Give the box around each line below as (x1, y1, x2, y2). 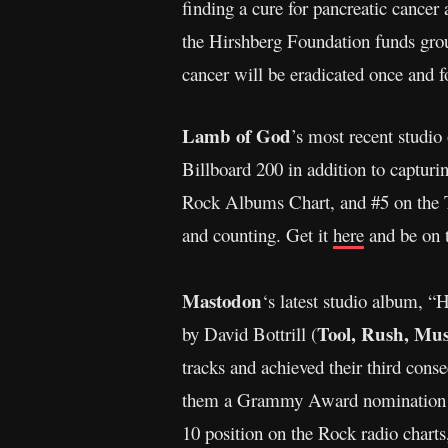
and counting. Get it (182, 221, 333, 247)
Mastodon (182, 286, 262, 314)
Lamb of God (182, 121, 291, 149)
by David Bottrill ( (182, 320, 317, 346)
